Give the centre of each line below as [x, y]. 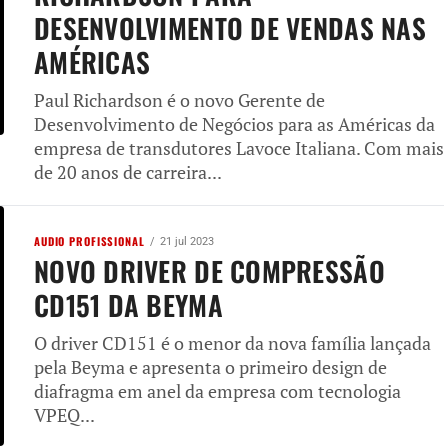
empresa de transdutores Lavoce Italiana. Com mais [239, 148]
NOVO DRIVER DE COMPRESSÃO [209, 271]
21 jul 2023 [186, 241]
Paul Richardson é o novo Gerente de [179, 100]
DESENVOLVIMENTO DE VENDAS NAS [230, 28]
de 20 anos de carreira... [128, 172]
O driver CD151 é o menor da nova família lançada [232, 343]
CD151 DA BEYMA [128, 305]
